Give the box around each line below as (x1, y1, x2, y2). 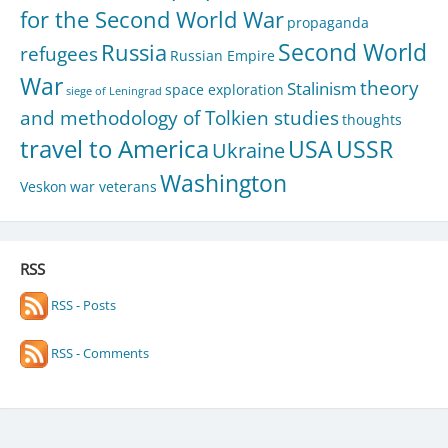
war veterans (69, 176, 157, 196)
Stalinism (286, 76, 357, 100)
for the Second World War (19, 4, 284, 34)
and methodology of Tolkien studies (19, 104, 339, 130)
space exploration (164, 79, 284, 99)
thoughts (341, 109, 402, 129)
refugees (19, 40, 98, 66)
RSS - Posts (47, 295, 116, 314)
